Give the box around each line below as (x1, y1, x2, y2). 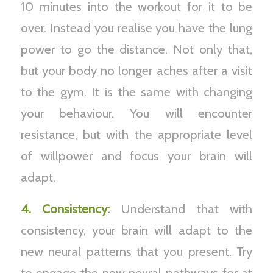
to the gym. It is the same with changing (20, 83, 253, 99)
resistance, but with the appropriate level (20, 126, 253, 142)
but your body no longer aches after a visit (20, 62, 253, 78)
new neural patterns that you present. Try (20, 244, 253, 260)
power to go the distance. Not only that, (20, 41, 253, 57)
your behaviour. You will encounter (20, 105, 253, 121)
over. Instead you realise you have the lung (20, 19, 253, 35)
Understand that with (110, 201, 253, 217)
